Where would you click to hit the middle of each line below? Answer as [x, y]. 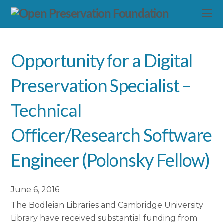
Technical [46, 110]
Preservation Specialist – [101, 85]
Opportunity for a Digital [102, 60]
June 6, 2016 [35, 189]
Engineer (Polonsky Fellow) [111, 160]
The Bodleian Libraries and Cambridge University [107, 205]
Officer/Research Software [111, 135]
